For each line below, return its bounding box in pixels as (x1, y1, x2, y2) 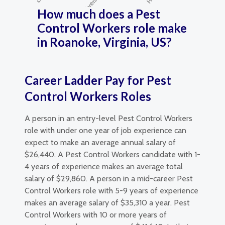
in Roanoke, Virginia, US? (37, 35, 172, 49)
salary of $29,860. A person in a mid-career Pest (25, 174, 193, 183)
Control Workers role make (37, 21, 187, 35)
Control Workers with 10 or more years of (25, 210, 167, 219)
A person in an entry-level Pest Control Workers (25, 114, 192, 123)
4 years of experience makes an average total (25, 162, 183, 171)
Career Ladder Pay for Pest (25, 73, 171, 87)
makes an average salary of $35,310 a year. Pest (25, 198, 190, 207)
